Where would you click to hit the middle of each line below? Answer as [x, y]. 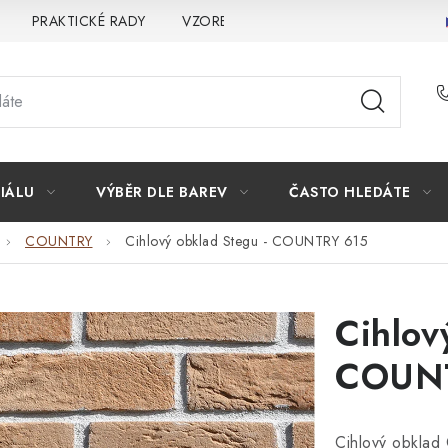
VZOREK [209, 20]
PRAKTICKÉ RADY [88, 20]
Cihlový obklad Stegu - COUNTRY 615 [246, 241]
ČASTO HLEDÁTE [350, 192]
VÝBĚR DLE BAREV [162, 192]
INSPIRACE [307, 20]
